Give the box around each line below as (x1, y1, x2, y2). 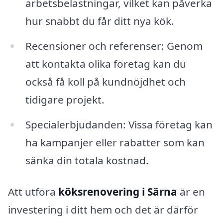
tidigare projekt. (25, 92, 105, 107)
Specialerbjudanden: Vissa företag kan (25, 117, 213, 131)
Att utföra (8, 185, 58, 199)
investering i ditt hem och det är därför (8, 203, 198, 217)
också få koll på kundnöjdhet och (25, 74, 186, 89)
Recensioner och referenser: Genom (25, 38, 203, 53)
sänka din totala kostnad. (25, 153, 149, 167)
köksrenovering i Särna (58, 185, 177, 199)
